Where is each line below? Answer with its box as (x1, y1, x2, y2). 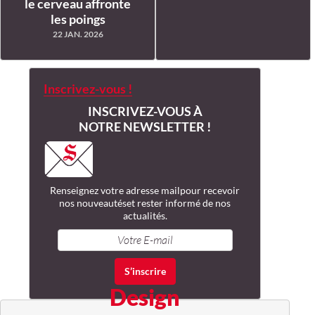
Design (110, 283, 180, 311)
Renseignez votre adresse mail (50, 184, 180, 196)
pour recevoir (180, 184, 240, 196)
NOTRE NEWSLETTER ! (79, 119, 211, 135)
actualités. (122, 209, 167, 221)
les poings (50, 11, 105, 27)
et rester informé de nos (127, 196, 231, 209)
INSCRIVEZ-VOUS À (87, 103, 202, 120)
